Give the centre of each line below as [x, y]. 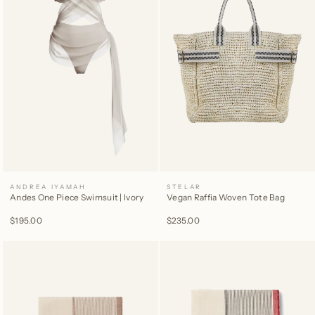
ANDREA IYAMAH [48, 186]
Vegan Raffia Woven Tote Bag [226, 197]
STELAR [185, 186]
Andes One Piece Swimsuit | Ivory [77, 197]
